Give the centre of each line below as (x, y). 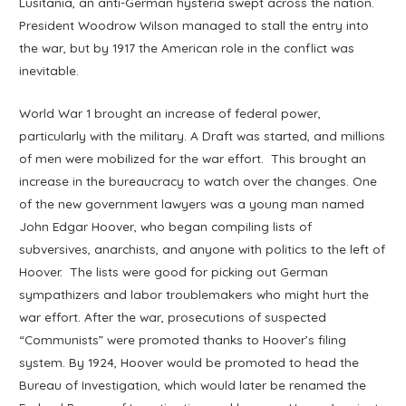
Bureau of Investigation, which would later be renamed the (193, 384)
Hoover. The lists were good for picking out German (174, 271)
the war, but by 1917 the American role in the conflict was (187, 48)
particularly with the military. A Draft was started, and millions (203, 135)
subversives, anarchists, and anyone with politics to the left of (203, 248)
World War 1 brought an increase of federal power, (170, 112)
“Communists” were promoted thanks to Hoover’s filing (183, 339)
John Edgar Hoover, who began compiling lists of (166, 226)
